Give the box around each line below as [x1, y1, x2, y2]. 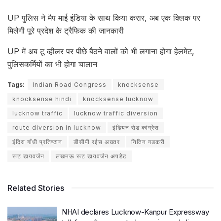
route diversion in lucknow [12, 124, 101, 132]
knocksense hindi [12, 95, 72, 103]
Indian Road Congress [33, 81, 107, 89]
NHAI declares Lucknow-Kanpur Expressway [62, 207, 209, 217]
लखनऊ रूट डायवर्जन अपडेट [56, 152, 127, 160]
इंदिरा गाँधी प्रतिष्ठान [12, 138, 62, 146]
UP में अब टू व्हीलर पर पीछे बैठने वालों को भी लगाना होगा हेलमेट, [7, 46, 194, 57]
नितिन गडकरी [131, 138, 165, 146]
